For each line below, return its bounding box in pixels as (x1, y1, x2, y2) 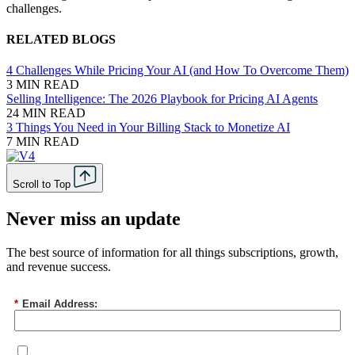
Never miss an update (6, 208, 181, 230)
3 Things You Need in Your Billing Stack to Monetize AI (6, 120, 290, 135)
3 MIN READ (6, 78, 79, 92)
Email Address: (22, 297, 97, 310)
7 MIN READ (6, 135, 79, 149)
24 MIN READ (6, 106, 86, 120)
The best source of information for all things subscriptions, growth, (6, 245, 338, 259)
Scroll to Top (13, 178, 71, 191)
